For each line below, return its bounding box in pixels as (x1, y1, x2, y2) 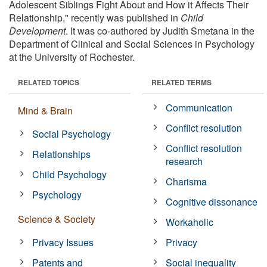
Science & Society (18, 212, 95, 226)
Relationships (32, 147, 91, 161)
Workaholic (166, 215, 214, 229)
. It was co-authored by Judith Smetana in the (66, 23, 254, 38)
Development (9, 23, 66, 38)
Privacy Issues (32, 235, 94, 249)
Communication (166, 100, 233, 114)
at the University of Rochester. (9, 49, 135, 64)
